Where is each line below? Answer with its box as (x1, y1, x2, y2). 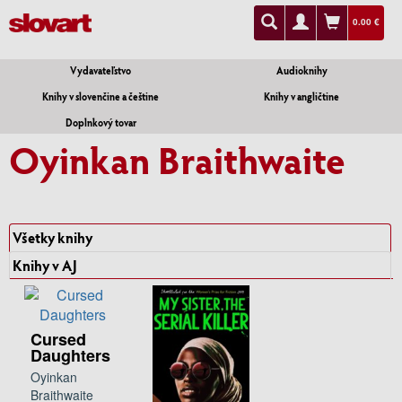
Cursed (31, 327, 86, 351)
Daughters (31, 343, 110, 367)
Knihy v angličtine (264, 89, 339, 103)
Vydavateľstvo (70, 63, 131, 77)
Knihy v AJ (13, 255, 77, 275)
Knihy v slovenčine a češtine (42, 89, 159, 103)
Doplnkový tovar (65, 115, 136, 129)
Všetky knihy (13, 227, 92, 247)
